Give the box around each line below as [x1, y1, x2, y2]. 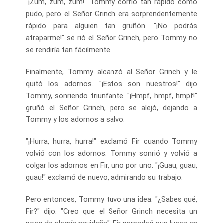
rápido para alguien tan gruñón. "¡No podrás [25, 21, 198, 30]
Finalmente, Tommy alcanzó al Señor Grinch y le [25, 67, 198, 76]
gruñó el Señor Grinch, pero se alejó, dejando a [25, 103, 198, 112]
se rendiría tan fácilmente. [25, 45, 111, 54]
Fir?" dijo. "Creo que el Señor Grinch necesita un [25, 206, 198, 216]
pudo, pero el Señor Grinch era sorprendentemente [25, 9, 198, 18]
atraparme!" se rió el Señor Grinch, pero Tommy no [25, 33, 198, 42]
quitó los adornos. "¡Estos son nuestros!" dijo [25, 79, 198, 88]
